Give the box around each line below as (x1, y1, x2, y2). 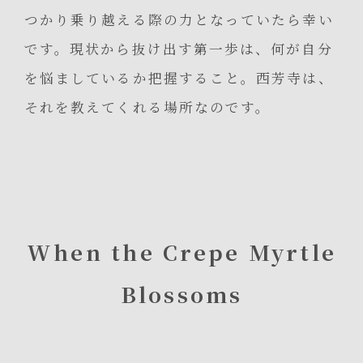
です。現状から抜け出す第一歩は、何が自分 (24, 39, 333, 59)
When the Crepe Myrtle (26, 236, 337, 267)
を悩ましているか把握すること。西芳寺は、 (24, 68, 334, 88)
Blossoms (120, 278, 243, 309)
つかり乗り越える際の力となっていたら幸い (24, 10, 334, 30)
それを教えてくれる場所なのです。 (24, 97, 271, 117)
